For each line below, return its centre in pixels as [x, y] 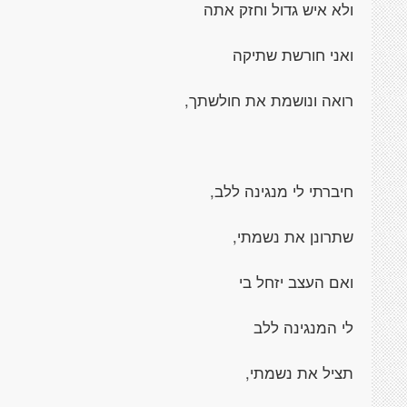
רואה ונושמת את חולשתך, [269, 100]
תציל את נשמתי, [299, 372]
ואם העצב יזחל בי [296, 282]
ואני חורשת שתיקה [293, 55]
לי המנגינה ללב [303, 327]
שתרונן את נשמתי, [293, 236]
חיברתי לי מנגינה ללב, [282, 191]
